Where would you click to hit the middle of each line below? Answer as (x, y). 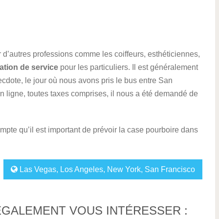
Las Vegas (38, 169)
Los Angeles (82, 169)
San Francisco (170, 169)
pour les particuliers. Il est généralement (128, 67)
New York (124, 169)
